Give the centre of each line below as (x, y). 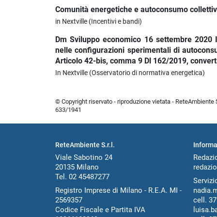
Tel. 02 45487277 (82, 177)
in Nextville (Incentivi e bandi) (99, 22)
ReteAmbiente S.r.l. (85, 145)
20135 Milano (77, 167)
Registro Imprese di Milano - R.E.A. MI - (118, 190)
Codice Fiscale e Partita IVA (100, 209)
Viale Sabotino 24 (84, 158)
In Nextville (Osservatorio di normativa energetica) (130, 73)
